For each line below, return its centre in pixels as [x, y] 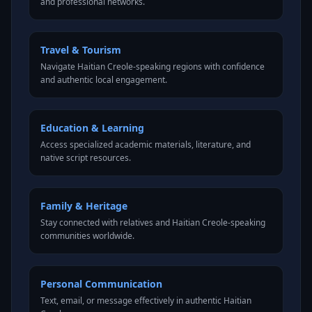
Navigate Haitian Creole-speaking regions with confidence [153, 67]
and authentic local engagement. [104, 80]
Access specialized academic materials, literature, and [146, 145]
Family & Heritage [84, 206]
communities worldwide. [87, 236]
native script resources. [86, 158]
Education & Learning [92, 128]
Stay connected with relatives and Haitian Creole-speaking [153, 223]
